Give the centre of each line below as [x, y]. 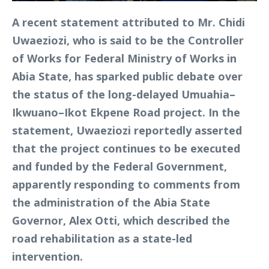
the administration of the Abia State [111, 202]
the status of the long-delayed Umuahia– [124, 94]
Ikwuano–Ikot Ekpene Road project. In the [126, 112]
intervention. [47, 256]
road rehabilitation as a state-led [102, 238]
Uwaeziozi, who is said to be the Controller [128, 40]
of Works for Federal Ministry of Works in [124, 58]
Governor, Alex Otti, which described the [121, 220]
